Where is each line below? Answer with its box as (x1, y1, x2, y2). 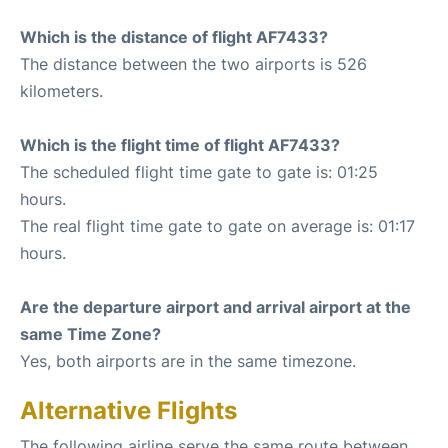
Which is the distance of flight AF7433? (20, 26, 328, 47)
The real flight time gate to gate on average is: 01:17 (20, 215, 415, 236)
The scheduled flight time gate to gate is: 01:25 (20, 161, 378, 182)
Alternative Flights (20, 395, 237, 425)
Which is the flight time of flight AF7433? (20, 134, 340, 155)
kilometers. (20, 80, 103, 101)
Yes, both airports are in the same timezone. (20, 350, 356, 371)
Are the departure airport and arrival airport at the (20, 296, 411, 317)
